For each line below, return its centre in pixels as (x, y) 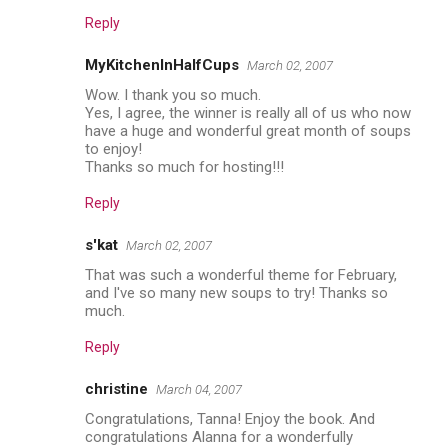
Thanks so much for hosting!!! (184, 166)
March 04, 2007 (199, 389)
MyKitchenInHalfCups (162, 64)
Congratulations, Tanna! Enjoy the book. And (230, 418)
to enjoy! (113, 148)
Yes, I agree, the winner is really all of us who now (248, 112)
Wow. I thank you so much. (173, 94)
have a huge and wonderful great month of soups (248, 130)
